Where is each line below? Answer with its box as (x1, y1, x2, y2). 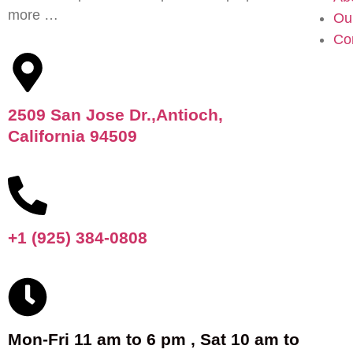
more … (8, 7, 58, 23)
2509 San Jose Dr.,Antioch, (8, 106, 223, 125)
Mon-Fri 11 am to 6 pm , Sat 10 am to (8, 330, 299, 350)
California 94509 (8, 127, 137, 147)
